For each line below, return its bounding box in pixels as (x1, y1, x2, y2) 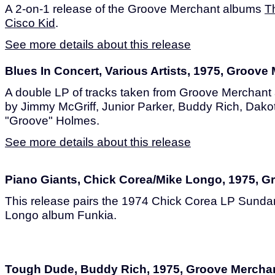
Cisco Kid (5, 16, 55, 29)
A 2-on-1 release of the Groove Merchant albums (5, 2, 265, 15)
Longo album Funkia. (5, 208, 117, 222)
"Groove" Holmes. (5, 114, 99, 127)
